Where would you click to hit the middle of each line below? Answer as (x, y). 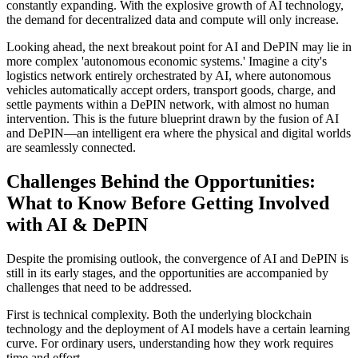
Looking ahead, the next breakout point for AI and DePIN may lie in (179, 47)
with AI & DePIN (77, 225)
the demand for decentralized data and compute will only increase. (173, 20)
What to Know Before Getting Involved (168, 203)
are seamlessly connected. (71, 148)
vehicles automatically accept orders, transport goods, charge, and (171, 90)
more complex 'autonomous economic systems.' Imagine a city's (167, 62)
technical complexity (95, 314)
